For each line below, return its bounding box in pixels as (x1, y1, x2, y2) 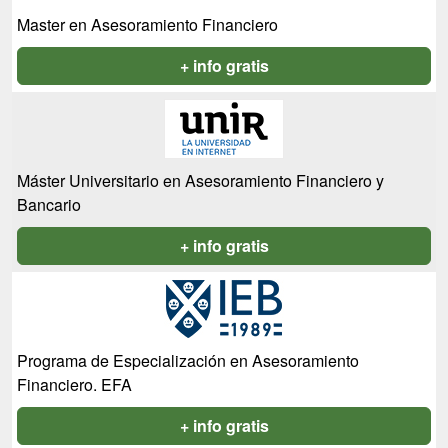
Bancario (17, 193, 81, 216)
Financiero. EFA (17, 373, 132, 396)
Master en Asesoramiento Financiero (17, 13, 278, 36)
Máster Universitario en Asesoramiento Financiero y (17, 169, 384, 192)
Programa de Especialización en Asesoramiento (17, 349, 359, 372)
